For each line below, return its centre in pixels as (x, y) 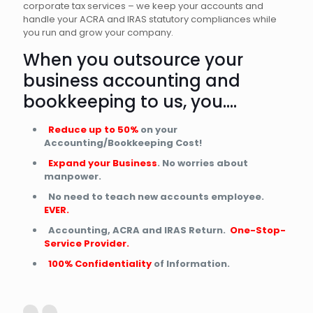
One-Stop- (258, 231)
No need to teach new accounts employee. (156, 197)
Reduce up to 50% (92, 130)
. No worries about (203, 163)
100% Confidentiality (100, 264)
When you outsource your (133, 60)
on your (159, 130)
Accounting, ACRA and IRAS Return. (139, 231)
